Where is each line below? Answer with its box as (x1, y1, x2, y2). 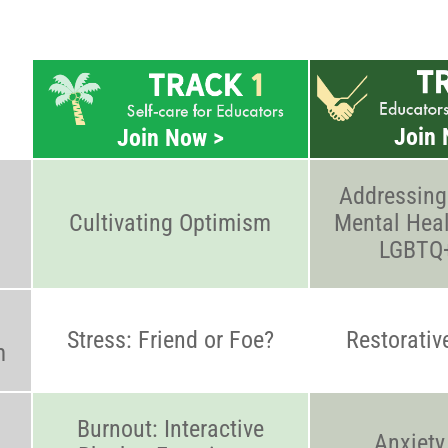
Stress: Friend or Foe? (66, 326, 274, 354)
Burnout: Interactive (76, 415, 264, 443)
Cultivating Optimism (69, 209, 272, 237)
